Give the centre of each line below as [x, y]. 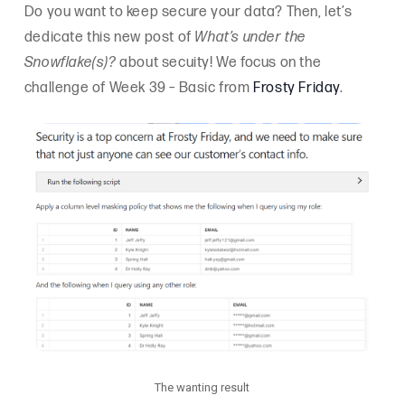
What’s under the [251, 38]
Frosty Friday [297, 88]
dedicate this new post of [109, 38]
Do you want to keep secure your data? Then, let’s [188, 12]
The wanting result [202, 388]
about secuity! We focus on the [221, 63]
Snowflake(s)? [72, 63]
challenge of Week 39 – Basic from [139, 88]
